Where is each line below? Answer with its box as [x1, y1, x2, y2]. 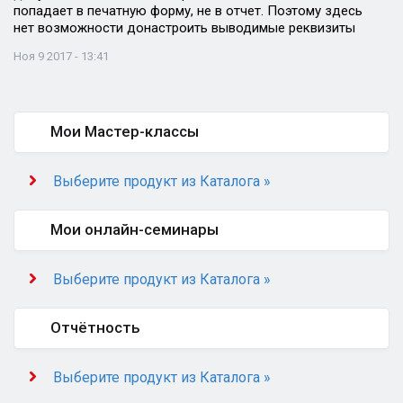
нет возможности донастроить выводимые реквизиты [13, 20, 355, 36]
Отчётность [50, 318, 140, 336]
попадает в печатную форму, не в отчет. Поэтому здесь [13, 3, 363, 19]
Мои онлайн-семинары [50, 220, 219, 238]
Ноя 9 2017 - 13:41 [13, 49, 109, 63]
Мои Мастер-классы [50, 122, 199, 140]
